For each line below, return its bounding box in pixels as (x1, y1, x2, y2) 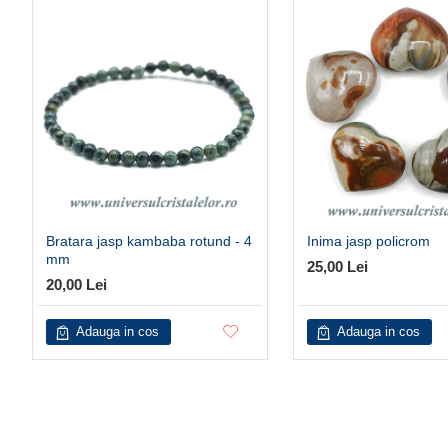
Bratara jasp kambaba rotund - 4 (46, 233, 252, 249)
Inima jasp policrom (307, 233, 430, 249)
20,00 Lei (46, 276, 107, 293)
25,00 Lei (307, 258, 368, 275)
